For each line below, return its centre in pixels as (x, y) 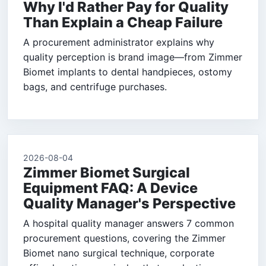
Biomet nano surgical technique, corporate (119, 253)
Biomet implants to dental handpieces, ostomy (128, 72)
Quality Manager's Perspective (129, 204)
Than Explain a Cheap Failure (123, 23)
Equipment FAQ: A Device (110, 188)
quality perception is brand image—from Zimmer (133, 57)
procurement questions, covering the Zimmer (124, 238)
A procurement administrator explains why (119, 42)
